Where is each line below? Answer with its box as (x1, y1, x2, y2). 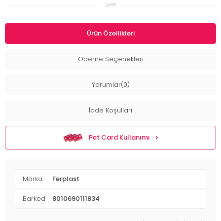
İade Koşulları (89, 106, 132, 115)
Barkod (23, 194, 45, 204)
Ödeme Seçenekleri (77, 54, 144, 64)
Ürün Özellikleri (86, 29, 135, 38)
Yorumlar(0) (91, 80, 130, 90)
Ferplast (52, 174, 79, 184)
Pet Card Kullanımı (89, 133, 150, 143)
